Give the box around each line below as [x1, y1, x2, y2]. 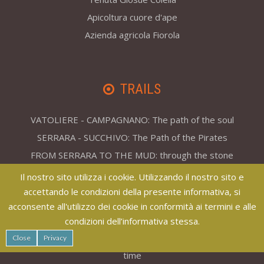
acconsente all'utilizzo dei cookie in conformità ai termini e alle [8, 200, 256, 212]
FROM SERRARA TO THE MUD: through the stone [31, 149, 233, 161]
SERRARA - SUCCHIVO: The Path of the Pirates [37, 131, 227, 144]
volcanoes [111, 220, 153, 232]
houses [117, 161, 147, 173]
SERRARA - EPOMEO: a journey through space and [29, 237, 235, 250]
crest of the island [95, 190, 169, 203]
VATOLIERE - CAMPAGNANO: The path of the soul [30, 114, 234, 126]
